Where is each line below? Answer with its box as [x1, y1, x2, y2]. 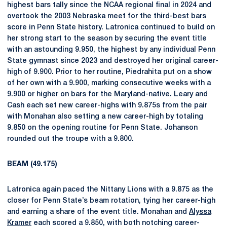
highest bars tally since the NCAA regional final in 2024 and [7, 2, 211, 9]
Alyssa [189, 209, 211, 215]
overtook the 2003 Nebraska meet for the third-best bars [7, 13, 206, 20]
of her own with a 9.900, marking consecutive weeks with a [7, 80, 211, 87]
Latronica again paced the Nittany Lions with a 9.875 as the [7, 186, 213, 193]
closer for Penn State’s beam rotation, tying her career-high [7, 198, 215, 204]
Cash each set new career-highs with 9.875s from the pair [7, 102, 207, 109]
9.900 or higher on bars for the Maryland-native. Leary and [7, 91, 208, 98]
